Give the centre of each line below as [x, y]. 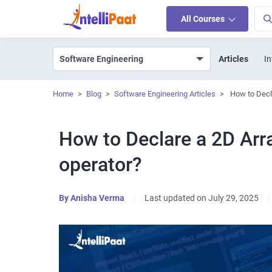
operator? [101, 165]
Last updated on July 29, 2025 [202, 198]
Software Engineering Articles [165, 94]
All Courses [204, 19]
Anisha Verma [97, 198]
